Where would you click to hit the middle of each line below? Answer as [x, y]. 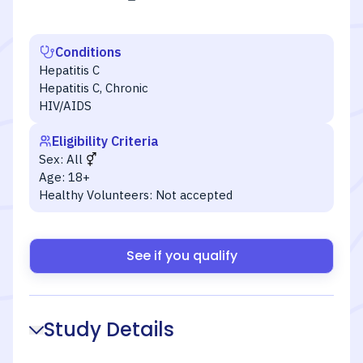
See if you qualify [181, 256]
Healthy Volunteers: [96, 195]
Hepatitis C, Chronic [94, 88]
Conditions [88, 52]
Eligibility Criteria [105, 141]
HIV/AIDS [65, 106]
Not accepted [194, 195]
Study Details [109, 329]
